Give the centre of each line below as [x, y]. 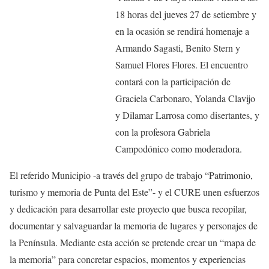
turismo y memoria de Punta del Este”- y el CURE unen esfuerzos [134, 192]
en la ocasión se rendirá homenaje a [182, 31]
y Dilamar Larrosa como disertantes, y [187, 115]
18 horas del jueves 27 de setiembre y [186, 14]
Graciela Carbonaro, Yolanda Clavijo [185, 98]
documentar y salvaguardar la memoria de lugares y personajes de [134, 225]
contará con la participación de [173, 81]
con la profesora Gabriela [163, 131]
